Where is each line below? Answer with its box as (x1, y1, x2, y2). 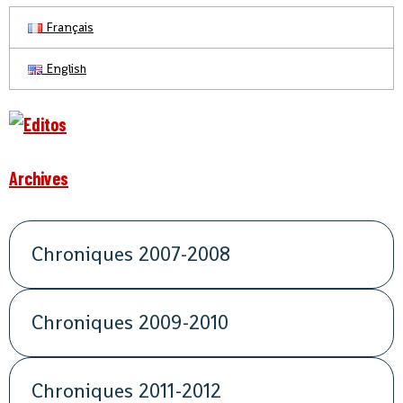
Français (42, 19, 94, 36)
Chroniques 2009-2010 (31, 309, 229, 336)
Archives (9, 167, 68, 190)
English (42, 60, 86, 77)
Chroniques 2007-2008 (31, 241, 231, 268)
